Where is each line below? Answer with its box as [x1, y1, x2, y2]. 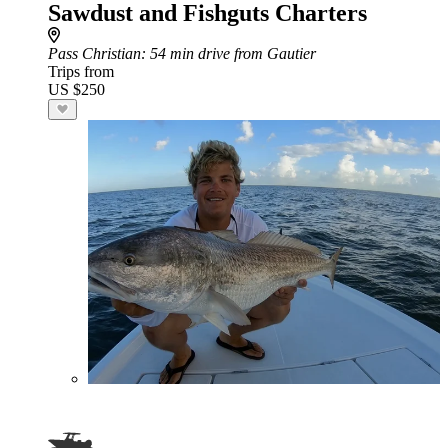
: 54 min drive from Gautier [141, 45, 316, 62]
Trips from [48, 63, 114, 80]
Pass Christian [48, 45, 141, 62]
